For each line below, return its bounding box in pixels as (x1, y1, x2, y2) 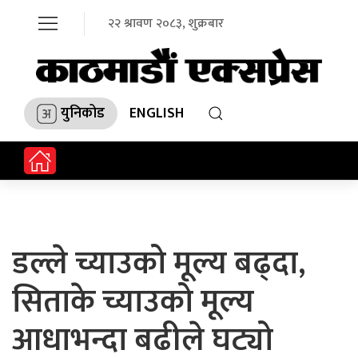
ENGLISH (129, 101, 184, 125)
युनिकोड (61, 101, 105, 125)
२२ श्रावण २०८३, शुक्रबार (108, 13, 224, 34)
